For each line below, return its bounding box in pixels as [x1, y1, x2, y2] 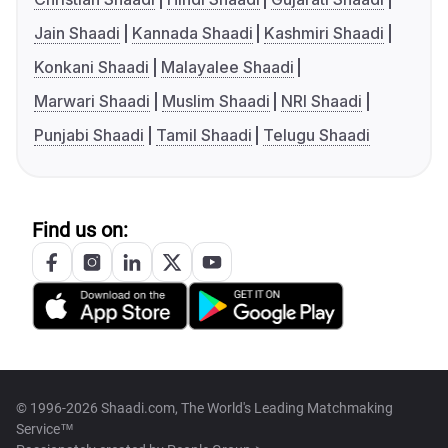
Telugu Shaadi [263, 125, 371, 146]
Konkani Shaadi [34, 57, 149, 78]
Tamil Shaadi [155, 125, 252, 146]
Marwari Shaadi [34, 91, 150, 112]
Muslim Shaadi [161, 91, 270, 112]
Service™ [16, 421, 74, 438]
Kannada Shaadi [131, 23, 253, 44]
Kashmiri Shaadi [264, 23, 385, 44]
